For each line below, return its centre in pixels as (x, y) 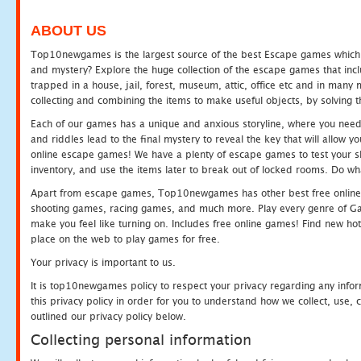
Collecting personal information (141, 340)
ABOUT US (68, 31)
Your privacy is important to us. (103, 262)
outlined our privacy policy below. (108, 316)
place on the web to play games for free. (125, 239)
